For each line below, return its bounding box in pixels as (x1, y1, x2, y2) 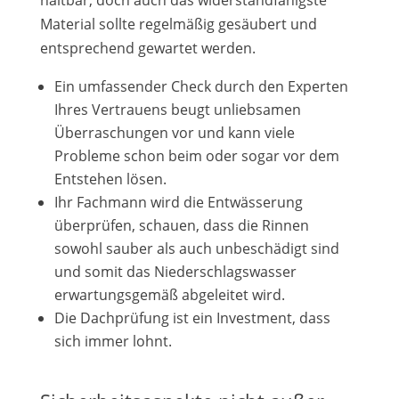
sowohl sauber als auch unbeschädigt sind (53, 239, 339, 258)
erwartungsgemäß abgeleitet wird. (53, 285, 285, 305)
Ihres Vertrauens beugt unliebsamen (53, 100, 301, 119)
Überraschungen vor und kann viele (53, 123, 295, 142)
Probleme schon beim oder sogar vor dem (53, 146, 339, 166)
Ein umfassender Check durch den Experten (53, 77, 348, 96)
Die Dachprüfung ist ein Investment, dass (53, 308, 330, 328)
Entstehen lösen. (53, 169, 167, 189)
